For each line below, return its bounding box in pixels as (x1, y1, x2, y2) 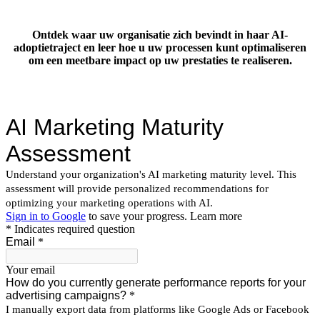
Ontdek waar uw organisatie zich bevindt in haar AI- (32, 28, 288, 41)
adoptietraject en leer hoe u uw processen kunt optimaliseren (14, 41, 306, 54)
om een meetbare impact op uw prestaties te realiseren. (28, 54, 292, 66)
